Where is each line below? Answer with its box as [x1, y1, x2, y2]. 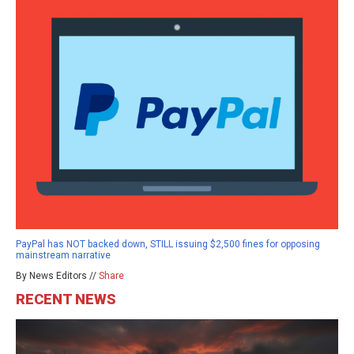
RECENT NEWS [16, 290, 116, 307]
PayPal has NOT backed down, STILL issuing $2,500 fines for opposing [16, 238, 320, 250]
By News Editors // [16, 269, 99, 281]
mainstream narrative [16, 249, 111, 261]
